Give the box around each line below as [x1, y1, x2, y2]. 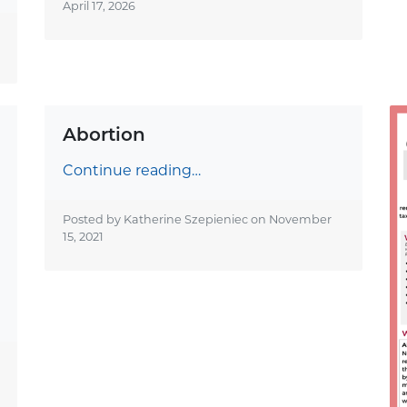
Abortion [62, 123, 145, 145]
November [268, 212, 332, 226]
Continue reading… [62, 161, 201, 179]
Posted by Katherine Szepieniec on [62, 212, 269, 226]
